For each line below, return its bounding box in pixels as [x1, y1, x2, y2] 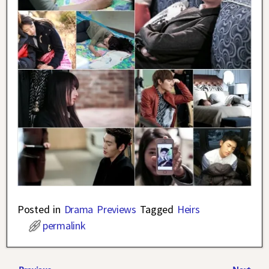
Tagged [139, 202, 174, 217]
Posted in [17, 202, 61, 217]
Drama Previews [64, 202, 136, 217]
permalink [43, 219, 86, 233]
